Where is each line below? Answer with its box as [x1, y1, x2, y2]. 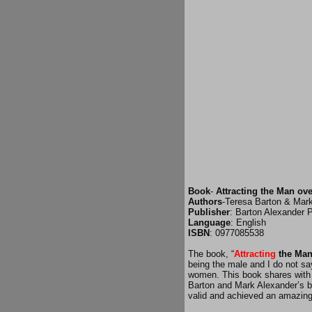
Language [188, 217, 231, 228]
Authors [188, 196, 222, 207]
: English [231, 217, 266, 228]
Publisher [188, 207, 230, 217]
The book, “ [188, 249, 234, 259]
